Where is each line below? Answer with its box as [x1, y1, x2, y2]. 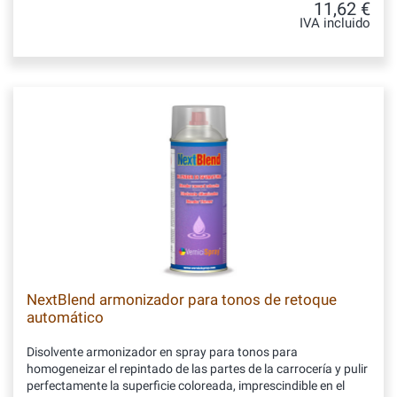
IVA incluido [300, 16, 370, 31]
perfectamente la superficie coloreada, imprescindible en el [27, 378, 345, 393]
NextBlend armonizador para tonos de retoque [27, 291, 337, 308]
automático [27, 308, 104, 326]
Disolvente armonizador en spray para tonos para [27, 345, 298, 359]
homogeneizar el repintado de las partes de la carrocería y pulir [27, 362, 368, 376]
